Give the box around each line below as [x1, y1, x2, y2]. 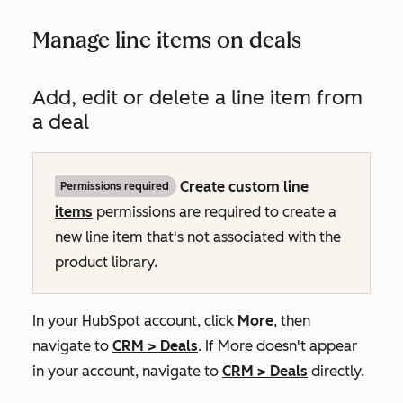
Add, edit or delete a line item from [32, 85, 363, 110]
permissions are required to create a [93, 203, 336, 220]
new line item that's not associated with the [55, 228, 341, 246]
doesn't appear [253, 337, 357, 354]
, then [273, 312, 310, 329]
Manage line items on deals [32, 27, 301, 53]
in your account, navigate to [32, 363, 222, 380]
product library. [55, 254, 157, 271]
